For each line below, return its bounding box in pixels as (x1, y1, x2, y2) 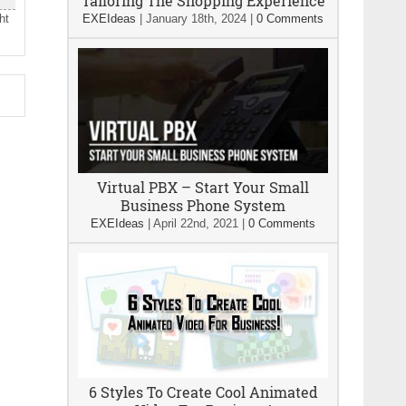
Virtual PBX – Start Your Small (97, 178, 309, 197)
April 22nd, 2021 (153, 217, 238, 230)
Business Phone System (121, 196, 285, 215)
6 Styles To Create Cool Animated (88, 382, 318, 401)
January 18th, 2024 (146, 12, 246, 25)
